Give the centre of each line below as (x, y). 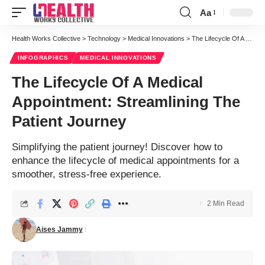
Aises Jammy (59, 230)
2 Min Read (226, 203)
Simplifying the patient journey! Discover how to (117, 147)
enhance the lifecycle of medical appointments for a (125, 161)
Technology (104, 38)
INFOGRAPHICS (43, 58)
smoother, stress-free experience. (87, 174)
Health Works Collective (46, 38)
